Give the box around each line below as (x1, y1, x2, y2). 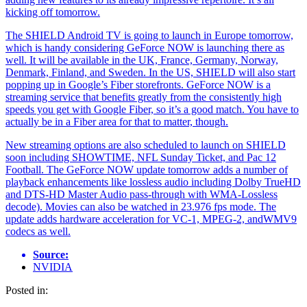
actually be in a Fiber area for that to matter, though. (5, 115, 228, 127)
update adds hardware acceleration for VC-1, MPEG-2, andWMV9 (5, 212, 297, 225)
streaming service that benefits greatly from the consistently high (5, 90, 282, 103)
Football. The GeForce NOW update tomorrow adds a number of (5, 163, 288, 175)
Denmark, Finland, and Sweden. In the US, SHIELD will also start (5, 66, 295, 78)
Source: (33, 248, 69, 260)
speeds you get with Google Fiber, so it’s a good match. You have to (5, 103, 299, 115)
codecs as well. (5, 225, 71, 237)
